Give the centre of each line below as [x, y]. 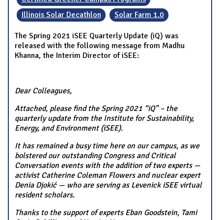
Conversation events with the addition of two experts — [108, 165]
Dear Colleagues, [43, 91]
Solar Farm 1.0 [139, 15]
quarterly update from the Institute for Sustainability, [104, 118]
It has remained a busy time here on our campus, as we [107, 146]
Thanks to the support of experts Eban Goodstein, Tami [106, 212]
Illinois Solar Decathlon [61, 15]
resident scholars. [45, 195]
